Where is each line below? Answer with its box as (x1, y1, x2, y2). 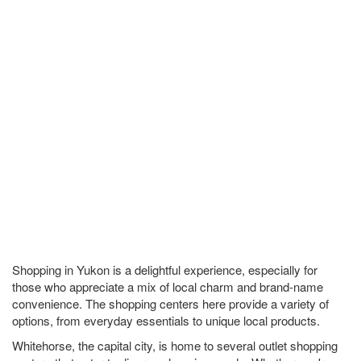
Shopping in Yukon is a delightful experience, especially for (12, 261, 317, 278)
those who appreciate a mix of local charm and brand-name (12, 278, 323, 295)
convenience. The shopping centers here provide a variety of (12, 295, 329, 312)
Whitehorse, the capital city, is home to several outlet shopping (12, 337, 338, 354)
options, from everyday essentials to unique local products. (12, 312, 320, 329)
